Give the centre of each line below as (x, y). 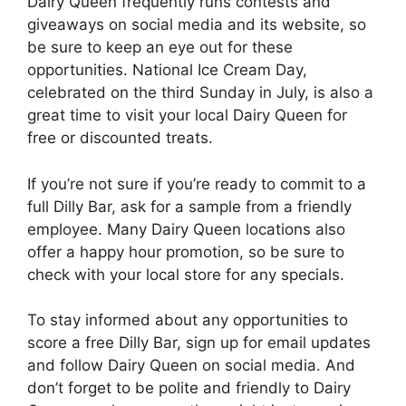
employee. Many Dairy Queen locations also (186, 229)
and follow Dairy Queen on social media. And (191, 365)
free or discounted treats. (120, 138)
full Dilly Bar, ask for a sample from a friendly (189, 206)
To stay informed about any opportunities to (188, 320)
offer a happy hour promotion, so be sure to (186, 251)
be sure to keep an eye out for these (160, 47)
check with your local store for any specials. (186, 274)
